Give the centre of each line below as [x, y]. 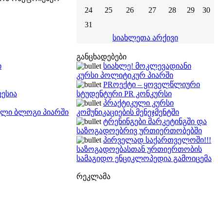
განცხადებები [101, 57]
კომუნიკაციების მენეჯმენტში [128, 112]
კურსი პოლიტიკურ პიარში [125, 75]
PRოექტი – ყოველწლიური [152, 84]
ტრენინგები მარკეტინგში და [155, 121]
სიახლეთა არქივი [145, 38]
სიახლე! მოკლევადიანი [147, 66]
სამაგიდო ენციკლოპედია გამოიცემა [144, 158]
